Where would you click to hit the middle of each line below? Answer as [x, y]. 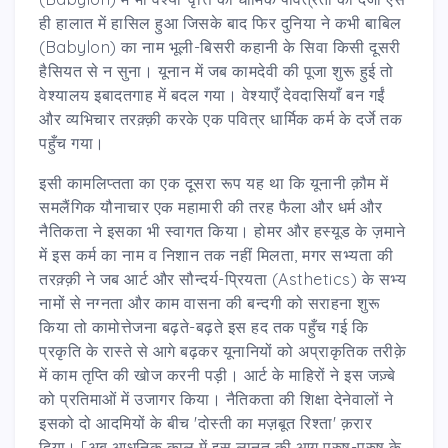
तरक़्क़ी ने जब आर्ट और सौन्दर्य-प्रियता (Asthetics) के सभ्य [222, 278]
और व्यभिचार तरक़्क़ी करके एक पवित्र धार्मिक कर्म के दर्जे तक [220, 118]
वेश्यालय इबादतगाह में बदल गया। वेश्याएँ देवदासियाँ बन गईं [212, 94]
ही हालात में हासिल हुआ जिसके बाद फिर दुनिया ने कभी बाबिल [220, 22]
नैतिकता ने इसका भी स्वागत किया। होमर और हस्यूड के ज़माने [222, 230]
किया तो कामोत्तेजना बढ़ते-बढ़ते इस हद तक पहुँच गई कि [203, 326]
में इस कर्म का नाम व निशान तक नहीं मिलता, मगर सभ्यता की [216, 254]
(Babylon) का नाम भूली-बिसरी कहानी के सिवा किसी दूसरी [220, 46]
